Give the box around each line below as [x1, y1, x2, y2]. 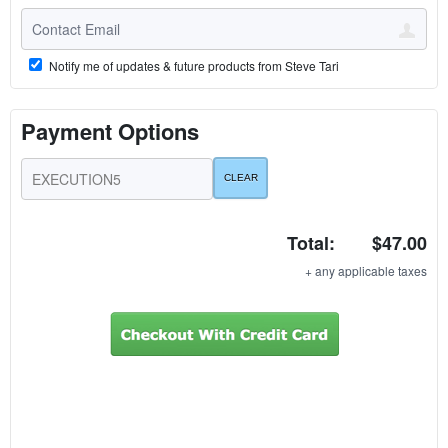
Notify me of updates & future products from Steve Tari [46, 56, 339, 74]
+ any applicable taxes [305, 261, 427, 279]
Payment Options [21, 114, 199, 147]
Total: [287, 229, 335, 256]
